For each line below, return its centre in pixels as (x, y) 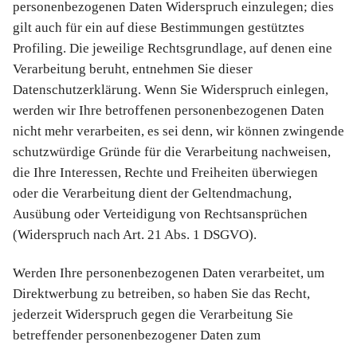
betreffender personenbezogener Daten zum (137, 335)
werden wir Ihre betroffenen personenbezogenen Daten (169, 111)
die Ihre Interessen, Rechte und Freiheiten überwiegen (165, 173)
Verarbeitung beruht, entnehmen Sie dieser (133, 69)
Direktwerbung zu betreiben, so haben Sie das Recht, (161, 293)
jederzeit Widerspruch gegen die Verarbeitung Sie (153, 314)
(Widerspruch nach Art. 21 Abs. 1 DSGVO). (135, 235)
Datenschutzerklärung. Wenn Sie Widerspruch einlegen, (171, 90)
